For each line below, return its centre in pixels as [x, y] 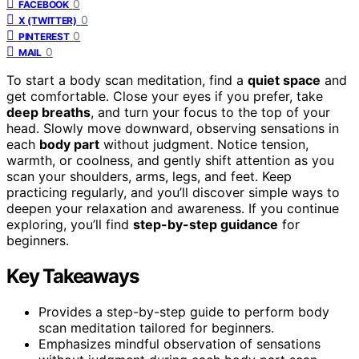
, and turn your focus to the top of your [210, 112]
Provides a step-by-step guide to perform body [184, 311]
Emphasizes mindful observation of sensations [179, 343]
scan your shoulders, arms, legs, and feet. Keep [149, 176]
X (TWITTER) [48, 20]
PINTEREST [44, 36]
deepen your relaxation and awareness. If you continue [173, 208]
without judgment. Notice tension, [204, 144]
